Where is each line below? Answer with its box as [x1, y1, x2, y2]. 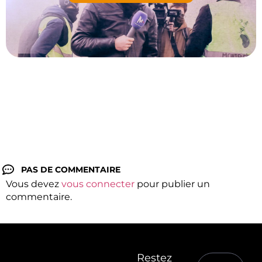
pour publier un [135, 178, 210, 189]
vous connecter [61, 178, 135, 189]
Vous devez [6, 178, 61, 189]
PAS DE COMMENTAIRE [21, 164, 120, 175]
